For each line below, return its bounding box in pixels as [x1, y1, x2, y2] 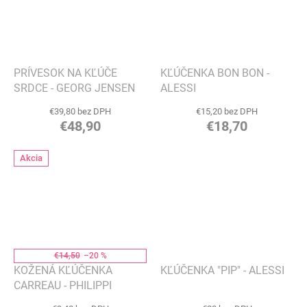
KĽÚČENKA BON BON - [160, 66, 269, 79]
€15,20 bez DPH [196, 106, 258, 116]
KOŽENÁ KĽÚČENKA [14, 263, 112, 277]
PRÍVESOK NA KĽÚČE [14, 66, 117, 79]
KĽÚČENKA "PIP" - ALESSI [160, 263, 284, 277]
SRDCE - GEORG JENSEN [14, 81, 135, 95]
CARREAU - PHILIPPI [14, 278, 112, 292]
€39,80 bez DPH [49, 106, 111, 116]
